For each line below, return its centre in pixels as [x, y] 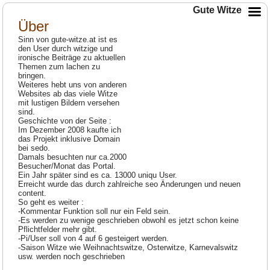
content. [33, 193]
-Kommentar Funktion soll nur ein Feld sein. [95, 212]
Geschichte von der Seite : [65, 121]
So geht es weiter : [51, 202]
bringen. [32, 76]
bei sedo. [34, 148]
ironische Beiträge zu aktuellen [72, 58]
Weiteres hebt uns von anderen [73, 85]
